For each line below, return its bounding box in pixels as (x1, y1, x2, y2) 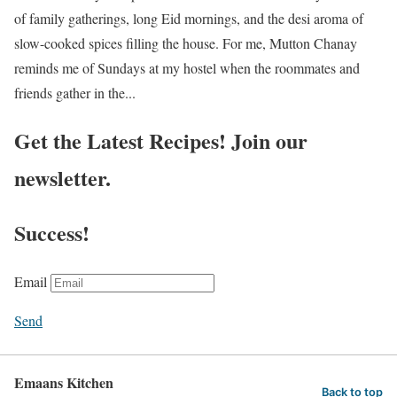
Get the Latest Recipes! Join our (14, 125, 307, 157)
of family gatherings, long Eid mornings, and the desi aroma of (14, 8, 363, 27)
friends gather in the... (14, 82, 136, 102)
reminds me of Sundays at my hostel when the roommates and (14, 58, 360, 77)
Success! (14, 217, 90, 249)
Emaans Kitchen (14, 372, 113, 393)
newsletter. (14, 162, 111, 194)
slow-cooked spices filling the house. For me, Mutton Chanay (14, 33, 357, 52)
